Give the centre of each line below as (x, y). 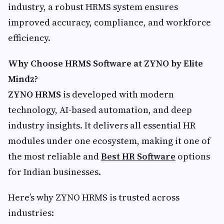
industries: (31, 213)
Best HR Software (138, 156)
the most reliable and (54, 156)
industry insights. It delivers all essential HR (102, 125)
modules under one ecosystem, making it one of (109, 141)
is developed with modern (117, 94)
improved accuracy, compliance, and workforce (109, 22)
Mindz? (23, 79)
